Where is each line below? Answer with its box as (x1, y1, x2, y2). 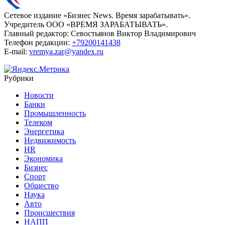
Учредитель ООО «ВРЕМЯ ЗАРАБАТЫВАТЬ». (4, 20, 168, 29)
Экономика (24, 154, 63, 163)
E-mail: (4, 47, 27, 56)
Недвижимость (24, 136, 76, 145)
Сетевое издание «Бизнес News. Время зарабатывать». (4, 11, 190, 20)
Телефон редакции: (4, 38, 70, 47)
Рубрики (4, 73, 34, 82)
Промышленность (24, 108, 86, 118)
